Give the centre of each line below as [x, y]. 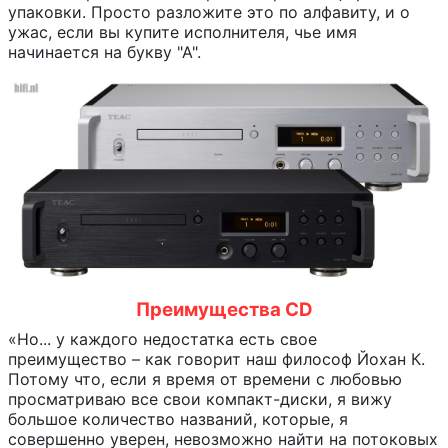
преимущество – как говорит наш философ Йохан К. [216, 359]
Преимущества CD [224, 310]
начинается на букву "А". [104, 51]
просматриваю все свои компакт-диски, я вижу [200, 399]
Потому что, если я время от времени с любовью [205, 379]
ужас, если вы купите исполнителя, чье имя [182, 31]
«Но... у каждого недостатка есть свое [162, 339]
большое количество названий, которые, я [178, 419]
